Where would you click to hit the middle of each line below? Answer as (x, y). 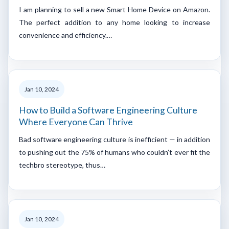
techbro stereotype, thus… (62, 165)
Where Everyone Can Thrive (76, 122)
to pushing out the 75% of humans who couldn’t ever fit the (114, 152)
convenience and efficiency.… (65, 35)
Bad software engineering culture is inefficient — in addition (114, 139)
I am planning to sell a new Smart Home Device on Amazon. (114, 9)
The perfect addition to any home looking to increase (114, 22)
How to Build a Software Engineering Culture (108, 110)
